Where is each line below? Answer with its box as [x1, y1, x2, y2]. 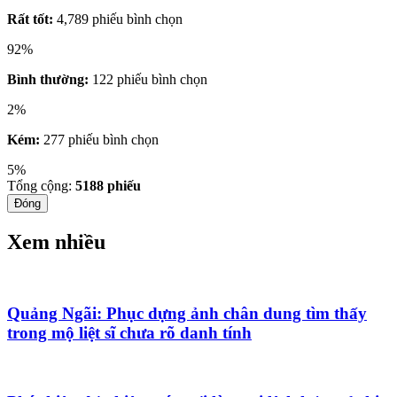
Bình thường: [7, 71, 89, 87]
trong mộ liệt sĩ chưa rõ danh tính [7, 323, 252, 343]
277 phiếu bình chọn [43, 131, 159, 147]
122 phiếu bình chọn [92, 71, 207, 87]
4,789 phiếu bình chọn [57, 11, 183, 27]
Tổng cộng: [7, 177, 75, 193]
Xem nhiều [7, 230, 105, 253]
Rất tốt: [7, 11, 53, 27]
